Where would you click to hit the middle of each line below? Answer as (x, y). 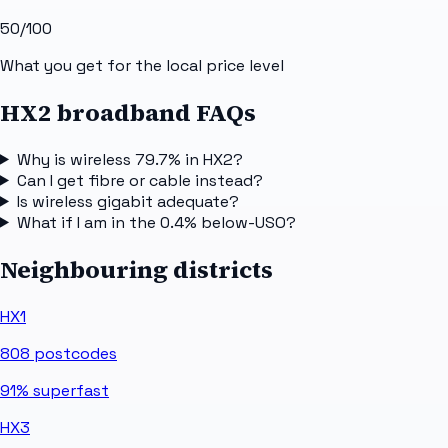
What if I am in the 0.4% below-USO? (156, 222)
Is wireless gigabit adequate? (127, 201)
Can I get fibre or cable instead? (139, 180)
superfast (69, 390)
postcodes (73, 353)
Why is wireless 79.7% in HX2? (129, 159)
